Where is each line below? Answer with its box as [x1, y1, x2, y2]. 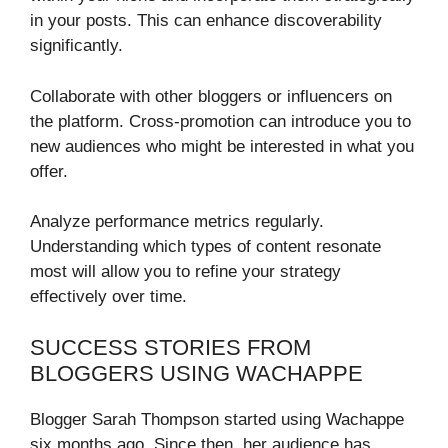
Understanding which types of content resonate [30, 237, 381, 257]
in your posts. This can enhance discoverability [30, 11, 382, 31]
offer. [30, 161, 68, 181]
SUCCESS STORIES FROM [30, 334, 311, 360]
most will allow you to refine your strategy [30, 262, 341, 282]
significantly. [30, 36, 123, 56]
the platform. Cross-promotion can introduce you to [30, 111, 411, 131]
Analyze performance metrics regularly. [30, 212, 324, 232]
